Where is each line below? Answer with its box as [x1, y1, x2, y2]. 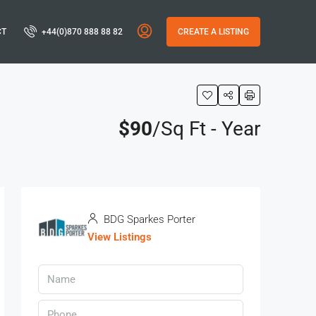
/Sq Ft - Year [152, 117, 260, 140]
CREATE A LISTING [178, 27, 249, 37]
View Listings [87, 231, 152, 243]
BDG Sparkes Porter [101, 213, 195, 226]
